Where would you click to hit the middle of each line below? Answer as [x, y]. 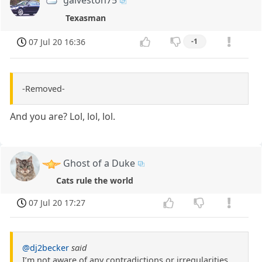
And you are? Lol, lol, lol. [63, 116]
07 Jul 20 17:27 [57, 202]
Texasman [86, 18]
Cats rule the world [95, 180]
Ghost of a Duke [99, 163]
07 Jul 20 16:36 [57, 42]
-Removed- [44, 88]
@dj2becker [46, 247]
